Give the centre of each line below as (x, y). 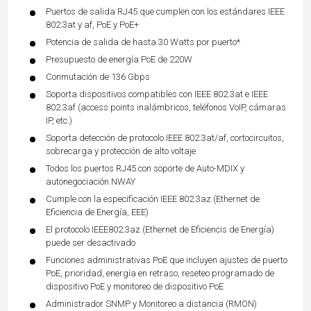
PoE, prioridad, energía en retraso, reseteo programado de (160, 274)
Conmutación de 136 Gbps (98, 77)
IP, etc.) (59, 121)
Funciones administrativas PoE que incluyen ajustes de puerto (167, 260)
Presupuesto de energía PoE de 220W (119, 60)
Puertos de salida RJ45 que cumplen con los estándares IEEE (165, 12)
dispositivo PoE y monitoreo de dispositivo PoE (135, 287)
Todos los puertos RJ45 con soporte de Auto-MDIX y (145, 169)
